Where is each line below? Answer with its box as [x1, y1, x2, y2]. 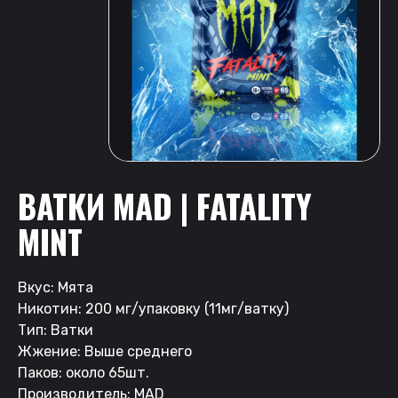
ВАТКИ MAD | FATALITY [18, 180, 312, 230]
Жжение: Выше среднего [18, 342, 192, 360]
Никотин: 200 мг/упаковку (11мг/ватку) [18, 299, 289, 317]
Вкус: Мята [18, 278, 93, 296]
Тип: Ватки [18, 321, 93, 338]
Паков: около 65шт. [18, 363, 149, 381]
